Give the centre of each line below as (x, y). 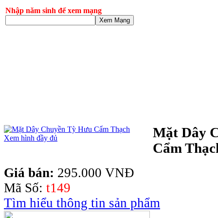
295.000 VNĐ (96, 173)
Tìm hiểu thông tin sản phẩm (82, 203)
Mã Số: (25, 188)
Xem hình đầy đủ (31, 138)
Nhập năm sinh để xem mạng (54, 11)
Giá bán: (31, 173)
